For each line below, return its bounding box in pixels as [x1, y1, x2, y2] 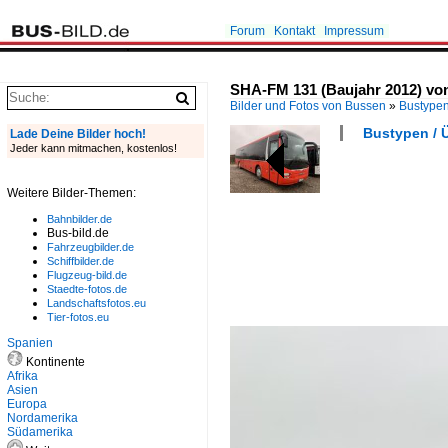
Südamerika [7, 425, 73, 439]
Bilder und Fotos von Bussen [230, 99, 386, 113]
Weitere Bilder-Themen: [7, 186, 136, 200]
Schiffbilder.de [47, 255, 114, 267]
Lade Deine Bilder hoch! [10, 127, 146, 141]
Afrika [7, 369, 38, 383]
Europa [7, 397, 47, 411]
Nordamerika [7, 411, 78, 425]
